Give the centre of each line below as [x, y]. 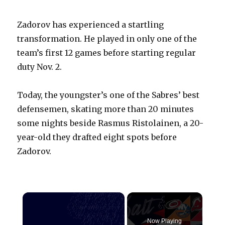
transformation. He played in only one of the [107, 39]
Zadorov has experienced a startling [91, 25]
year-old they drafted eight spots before [97, 137]
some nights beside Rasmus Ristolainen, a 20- [110, 123]
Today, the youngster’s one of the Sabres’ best [108, 95]
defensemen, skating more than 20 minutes [106, 109]
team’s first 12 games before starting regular [107, 53]
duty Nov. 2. [40, 67]
